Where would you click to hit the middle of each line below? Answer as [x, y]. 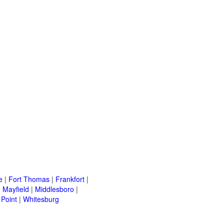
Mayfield [16, 189]
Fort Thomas [29, 179]
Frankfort [70, 179]
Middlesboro [54, 189]
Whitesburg [41, 199]
